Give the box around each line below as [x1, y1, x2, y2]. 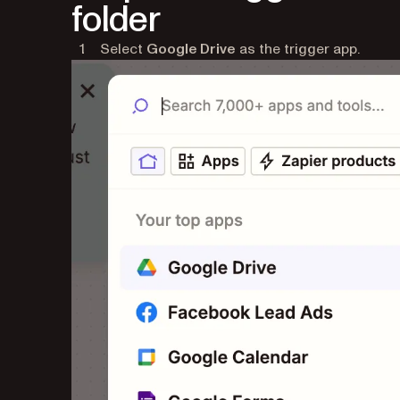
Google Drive [146, 39, 236, 59]
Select [100, 39, 146, 59]
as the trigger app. [236, 39, 360, 59]
